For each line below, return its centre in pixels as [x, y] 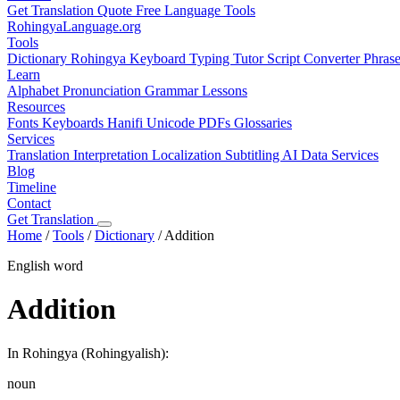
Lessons [225, 91]
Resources [36, 107]
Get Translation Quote [71, 10]
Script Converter [315, 58]
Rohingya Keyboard [130, 58]
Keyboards [75, 123]
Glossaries [263, 123]
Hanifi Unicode [153, 123]
